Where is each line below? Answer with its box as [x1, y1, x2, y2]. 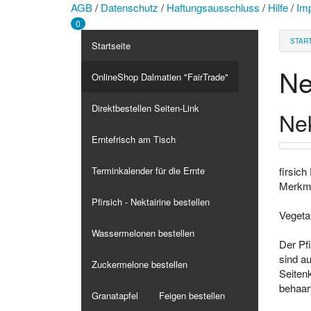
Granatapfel [92, 289, 138, 303]
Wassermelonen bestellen [92, 226, 194, 240]
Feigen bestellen [159, 289, 225, 303]
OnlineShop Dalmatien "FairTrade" [92, 70, 228, 84]
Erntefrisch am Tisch [92, 133, 176, 146]
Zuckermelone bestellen [92, 258, 187, 271]
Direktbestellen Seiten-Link [92, 101, 199, 115]
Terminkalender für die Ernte [92, 164, 205, 178]
